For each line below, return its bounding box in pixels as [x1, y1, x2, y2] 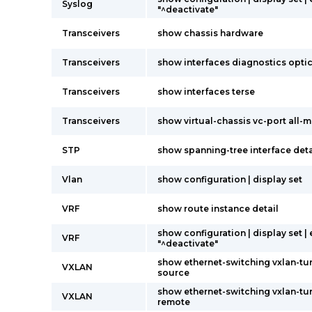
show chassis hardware [157, 28, 263, 38]
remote [157, 297, 190, 307]
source [157, 267, 189, 278]
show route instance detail [157, 203, 279, 214]
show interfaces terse [157, 86, 255, 97]
